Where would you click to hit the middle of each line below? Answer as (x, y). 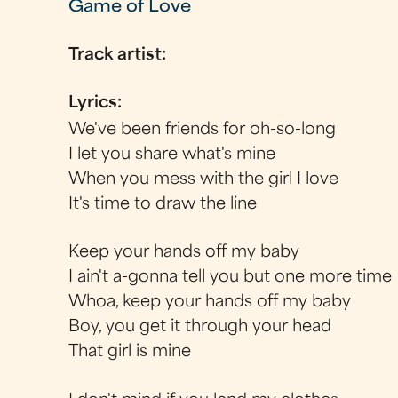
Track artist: (120, 55)
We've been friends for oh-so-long (203, 130)
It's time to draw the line (163, 205)
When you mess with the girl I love (204, 180)
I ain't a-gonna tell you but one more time (231, 278)
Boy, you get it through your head (200, 328)
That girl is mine (130, 353)
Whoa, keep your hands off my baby (210, 303)
